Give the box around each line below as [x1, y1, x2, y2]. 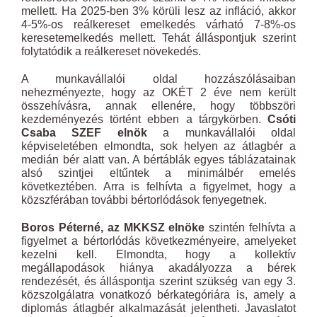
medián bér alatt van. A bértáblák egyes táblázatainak [21, 154, 296, 166]
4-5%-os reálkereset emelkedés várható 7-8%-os [21, 18, 296, 30]
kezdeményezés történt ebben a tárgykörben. [21, 113, 267, 125]
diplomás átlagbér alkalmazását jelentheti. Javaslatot [21, 302, 296, 314]
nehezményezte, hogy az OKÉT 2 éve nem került [21, 86, 296, 98]
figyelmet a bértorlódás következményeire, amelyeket [21, 235, 296, 247]
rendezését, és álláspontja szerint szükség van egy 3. [21, 275, 296, 287]
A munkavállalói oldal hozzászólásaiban [21, 73, 296, 85]
